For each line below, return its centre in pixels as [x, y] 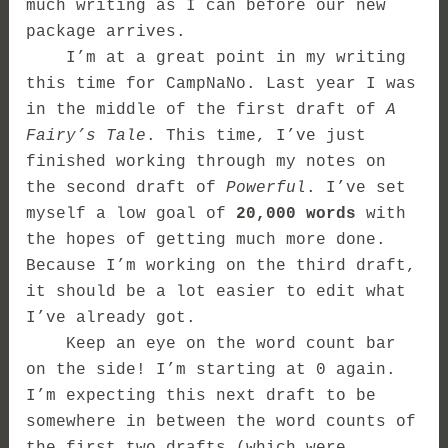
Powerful [266, 187]
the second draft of [126, 187]
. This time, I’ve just [256, 135]
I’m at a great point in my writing [216, 57]
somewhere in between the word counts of [221, 421]
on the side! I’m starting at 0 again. [211, 369]
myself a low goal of [131, 213]
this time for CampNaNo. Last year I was [221, 83]
